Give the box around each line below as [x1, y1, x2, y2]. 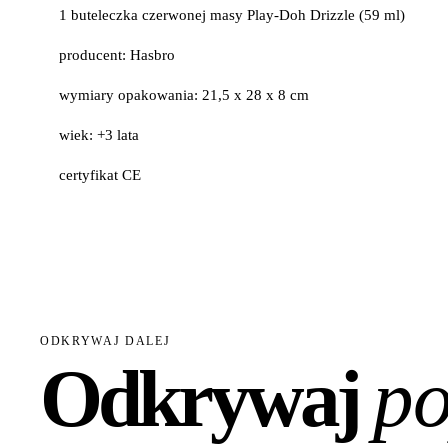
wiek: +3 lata [59, 127, 140, 144]
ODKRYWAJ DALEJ [40, 334, 171, 349]
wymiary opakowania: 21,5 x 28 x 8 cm [59, 86, 310, 103]
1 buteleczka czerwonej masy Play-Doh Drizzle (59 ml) [59, 6, 406, 23]
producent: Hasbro [59, 46, 176, 63]
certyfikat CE [59, 167, 142, 184]
